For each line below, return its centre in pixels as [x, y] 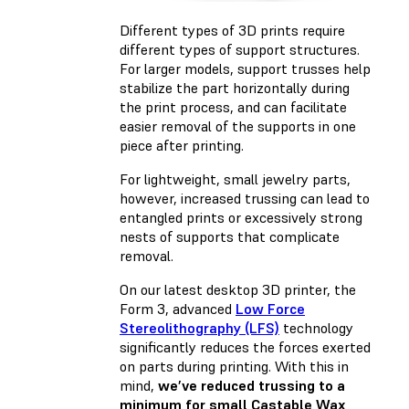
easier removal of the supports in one [238, 126]
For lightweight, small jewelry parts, [235, 178]
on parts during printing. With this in [234, 366]
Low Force [270, 308]
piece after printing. [184, 145]
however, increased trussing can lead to [245, 198]
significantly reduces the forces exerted [245, 346]
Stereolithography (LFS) [199, 327]
